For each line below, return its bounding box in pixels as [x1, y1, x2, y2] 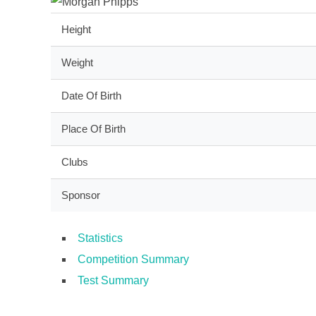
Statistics [78, 231, 123, 244]
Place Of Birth [61, 122, 126, 135]
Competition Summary [78, 253, 189, 265]
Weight [61, 56, 94, 68]
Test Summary [78, 274, 149, 286]
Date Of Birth [61, 89, 122, 102]
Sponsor [61, 188, 101, 201]
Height [61, 23, 92, 35]
